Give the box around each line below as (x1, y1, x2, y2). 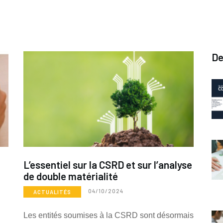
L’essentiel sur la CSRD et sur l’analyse (23, 158, 192, 171)
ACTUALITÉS (33, 189, 71, 196)
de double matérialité (23, 170, 118, 183)
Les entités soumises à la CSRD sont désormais (23, 211, 194, 220)
